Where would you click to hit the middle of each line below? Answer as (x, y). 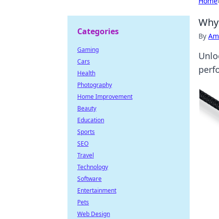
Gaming (88, 50)
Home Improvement (105, 97)
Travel (86, 155)
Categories (98, 31)
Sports (86, 132)
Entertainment (97, 190)
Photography (95, 85)
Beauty (87, 108)
